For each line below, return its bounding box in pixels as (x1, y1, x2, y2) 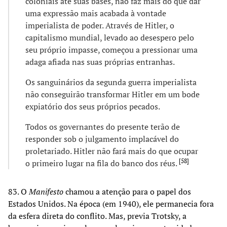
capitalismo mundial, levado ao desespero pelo (25, 31, 194, 43)
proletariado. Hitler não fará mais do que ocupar (25, 145, 198, 157)
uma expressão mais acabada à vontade (25, 7, 166, 19)
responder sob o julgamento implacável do (25, 133, 179, 144)
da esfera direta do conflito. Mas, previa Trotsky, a (8, 210, 186, 221)
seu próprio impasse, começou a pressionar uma (25, 44, 198, 55)
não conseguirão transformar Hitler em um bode (25, 88, 200, 100)
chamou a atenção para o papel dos (63, 185, 191, 197)
